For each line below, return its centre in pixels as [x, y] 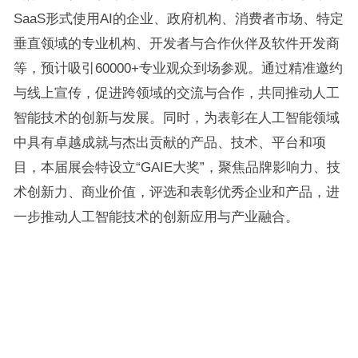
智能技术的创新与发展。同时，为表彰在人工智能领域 [176, 118]
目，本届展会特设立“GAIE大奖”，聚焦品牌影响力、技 [177, 167]
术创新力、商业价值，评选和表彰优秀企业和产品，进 [176, 192]
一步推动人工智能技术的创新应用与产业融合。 [156, 217]
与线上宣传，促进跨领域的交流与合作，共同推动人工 [176, 93]
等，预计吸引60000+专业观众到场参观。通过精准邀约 [178, 68]
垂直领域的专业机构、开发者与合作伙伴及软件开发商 [176, 44]
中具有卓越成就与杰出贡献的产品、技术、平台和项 [169, 143]
